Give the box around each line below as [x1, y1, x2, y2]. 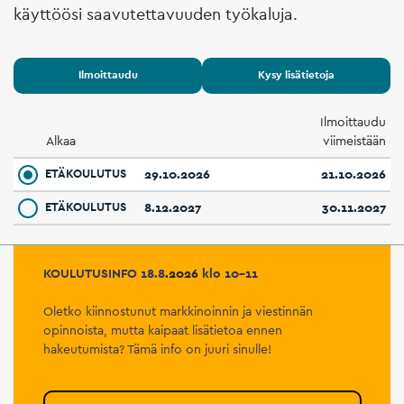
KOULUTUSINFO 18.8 [42, 264, 165, 281]
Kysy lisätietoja [258, 68, 335, 82]
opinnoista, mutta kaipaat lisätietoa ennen [42, 321, 282, 338]
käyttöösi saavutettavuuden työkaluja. [14, 3, 298, 24]
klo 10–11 [197, 264, 258, 281]
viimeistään [323, 132, 386, 149]
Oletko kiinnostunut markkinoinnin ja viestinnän [42, 302, 313, 319]
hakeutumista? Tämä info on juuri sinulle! [42, 340, 271, 357]
